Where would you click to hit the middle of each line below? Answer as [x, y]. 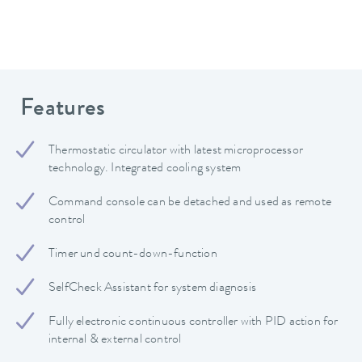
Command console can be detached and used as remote [190, 203]
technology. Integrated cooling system [145, 169]
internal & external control [115, 341]
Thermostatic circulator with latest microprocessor [176, 152]
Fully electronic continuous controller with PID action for [194, 323]
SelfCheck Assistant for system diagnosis [152, 289]
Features [63, 109]
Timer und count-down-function [133, 255]
